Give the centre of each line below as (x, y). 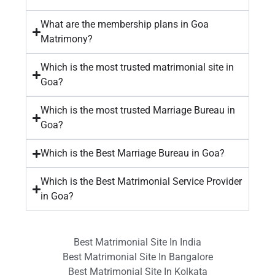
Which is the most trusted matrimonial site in (137, 67)
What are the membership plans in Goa (125, 24)
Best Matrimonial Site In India (137, 242)
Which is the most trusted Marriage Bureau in (138, 110)
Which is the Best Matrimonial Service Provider (141, 181)
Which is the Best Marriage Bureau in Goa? (133, 153)
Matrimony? (67, 39)
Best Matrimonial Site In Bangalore (137, 257)
